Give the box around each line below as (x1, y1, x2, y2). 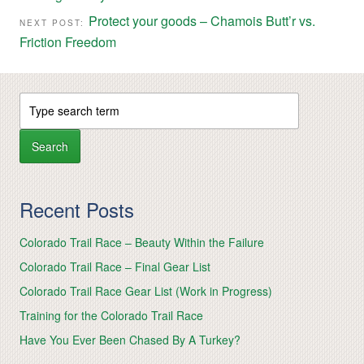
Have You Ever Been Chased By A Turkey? (19, 331, 240, 348)
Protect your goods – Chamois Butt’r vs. (89, 11, 315, 31)
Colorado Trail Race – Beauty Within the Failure (19, 233, 264, 250)
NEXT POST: (19, 17, 89, 29)
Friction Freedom (19, 32, 116, 52)
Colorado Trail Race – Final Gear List (19, 258, 210, 275)
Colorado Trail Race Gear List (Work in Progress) (19, 282, 272, 299)
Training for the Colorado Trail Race (19, 306, 203, 323)
